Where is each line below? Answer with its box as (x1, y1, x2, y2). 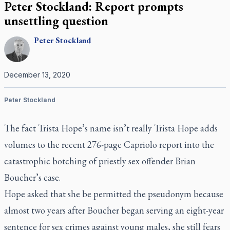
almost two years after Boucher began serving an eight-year (4, 204, 224, 216)
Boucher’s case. (4, 171, 61, 183)
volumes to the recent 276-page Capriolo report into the (4, 139, 214, 150)
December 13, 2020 (4, 70, 70, 79)
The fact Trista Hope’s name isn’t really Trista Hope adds (4, 122, 218, 134)
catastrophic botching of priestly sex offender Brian (4, 155, 196, 167)
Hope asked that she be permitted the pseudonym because (4, 188, 223, 200)
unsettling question (4, 13, 108, 29)
